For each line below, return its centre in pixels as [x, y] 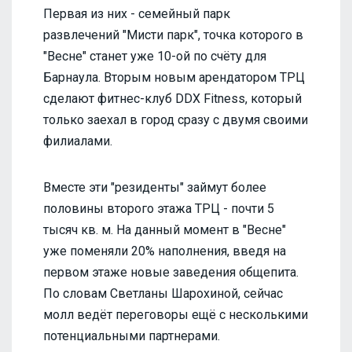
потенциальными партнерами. [132, 336]
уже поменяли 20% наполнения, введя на [165, 251]
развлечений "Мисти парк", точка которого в [173, 35]
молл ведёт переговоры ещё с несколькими [176, 315]
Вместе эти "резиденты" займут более [155, 188]
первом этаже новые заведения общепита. [171, 273]
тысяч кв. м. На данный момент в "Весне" [165, 230]
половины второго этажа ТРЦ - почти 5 [159, 209]
